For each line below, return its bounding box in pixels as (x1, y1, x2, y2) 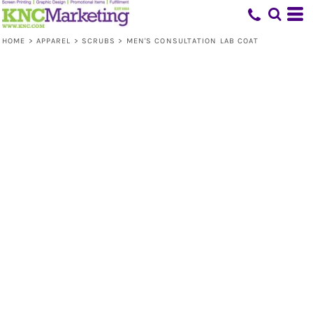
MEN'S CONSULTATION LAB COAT (126, 36, 259, 45)
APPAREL (36, 36, 71, 45)
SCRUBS (81, 36, 116, 45)
